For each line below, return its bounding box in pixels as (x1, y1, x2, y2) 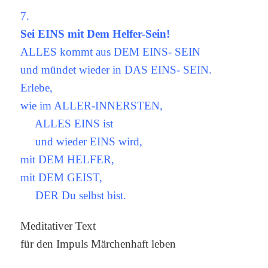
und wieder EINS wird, (20, 135, 143, 148)
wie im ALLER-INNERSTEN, (20, 99, 163, 112)
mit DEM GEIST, (20, 171, 103, 184)
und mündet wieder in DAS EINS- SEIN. (20, 63, 212, 77)
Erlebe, (20, 81, 53, 95)
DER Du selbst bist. (20, 189, 127, 202)
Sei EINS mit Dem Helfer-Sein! (20, 28, 170, 41)
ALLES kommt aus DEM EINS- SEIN (20, 45, 201, 59)
